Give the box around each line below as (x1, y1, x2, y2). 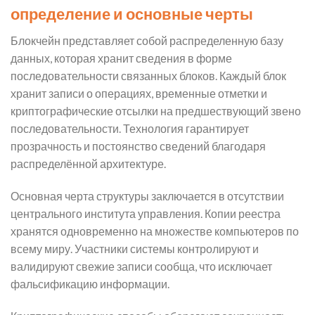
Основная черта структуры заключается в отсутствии (11, 188, 284, 202)
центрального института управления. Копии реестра (11, 206, 281, 220)
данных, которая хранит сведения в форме (11, 51, 232, 65)
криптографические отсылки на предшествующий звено (11, 104, 301, 118)
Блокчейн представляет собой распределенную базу (11, 34, 283, 48)
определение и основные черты (11, 4, 253, 23)
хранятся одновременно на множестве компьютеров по (11, 224, 299, 238)
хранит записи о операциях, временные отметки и (11, 86, 267, 101)
